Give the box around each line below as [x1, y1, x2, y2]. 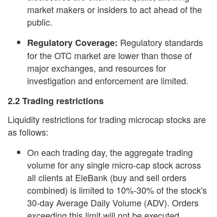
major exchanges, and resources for [27, 62, 166, 74]
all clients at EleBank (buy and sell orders [27, 171, 186, 184]
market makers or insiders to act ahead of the [27, 3, 202, 15]
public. [27, 15, 52, 28]
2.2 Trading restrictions [8, 94, 104, 107]
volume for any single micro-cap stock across [27, 158, 201, 171]
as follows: [8, 125, 48, 138]
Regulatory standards [118, 36, 203, 48]
